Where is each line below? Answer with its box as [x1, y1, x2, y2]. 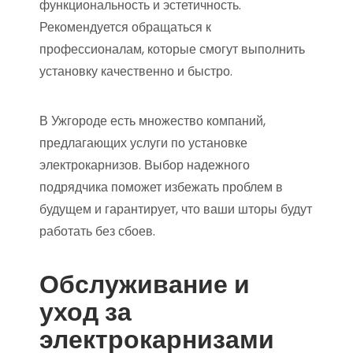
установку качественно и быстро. [39, 62, 232, 81]
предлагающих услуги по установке [39, 134, 247, 153]
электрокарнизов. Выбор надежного [39, 156, 250, 175]
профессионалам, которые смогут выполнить [39, 40, 305, 59]
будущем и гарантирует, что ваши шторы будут [39, 200, 312, 219]
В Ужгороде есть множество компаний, [39, 112, 266, 131]
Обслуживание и [39, 266, 250, 303]
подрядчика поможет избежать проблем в [39, 178, 283, 197]
